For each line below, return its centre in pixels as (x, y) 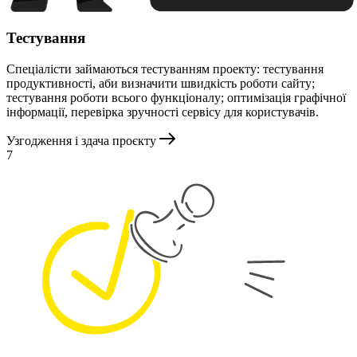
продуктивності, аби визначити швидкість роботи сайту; (161, 83)
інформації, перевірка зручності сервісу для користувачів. (163, 112)
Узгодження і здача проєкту (81, 140)
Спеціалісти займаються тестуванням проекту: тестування (165, 69)
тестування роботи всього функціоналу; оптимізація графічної (176, 97)
